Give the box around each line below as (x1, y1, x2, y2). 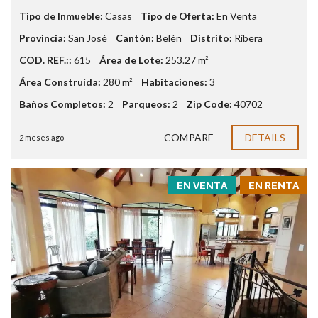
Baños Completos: (19, 98, 106, 111)
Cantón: (116, 32, 154, 45)
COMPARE (164, 131, 214, 144)
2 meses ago (19, 133, 64, 143)
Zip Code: (187, 98, 232, 111)
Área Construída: (19, 76, 101, 89)
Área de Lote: (99, 54, 163, 67)
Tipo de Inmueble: (19, 10, 103, 23)
